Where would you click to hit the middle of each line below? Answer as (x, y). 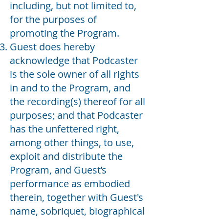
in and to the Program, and (70, 88)
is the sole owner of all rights (75, 74)
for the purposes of (53, 19)
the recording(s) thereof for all (77, 101)
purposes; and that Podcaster (76, 115)
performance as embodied (70, 183)
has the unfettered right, (65, 129)
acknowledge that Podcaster (74, 60)
